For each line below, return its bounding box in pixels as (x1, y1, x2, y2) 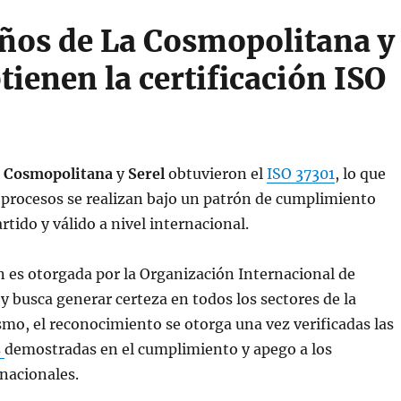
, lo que (334, 164, 386, 183)
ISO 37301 (266, 164, 335, 183)
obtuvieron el (167, 164, 267, 183)
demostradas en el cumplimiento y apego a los (4, 339, 332, 358)
